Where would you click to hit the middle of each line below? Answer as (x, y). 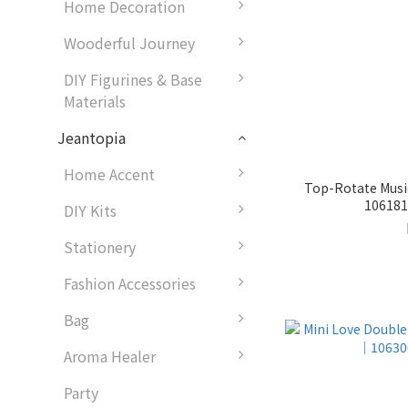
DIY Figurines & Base (133, 80)
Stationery (100, 247)
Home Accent (109, 174)
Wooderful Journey (129, 43)
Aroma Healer (110, 357)
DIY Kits (90, 211)
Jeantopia (92, 138)
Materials (95, 102)
